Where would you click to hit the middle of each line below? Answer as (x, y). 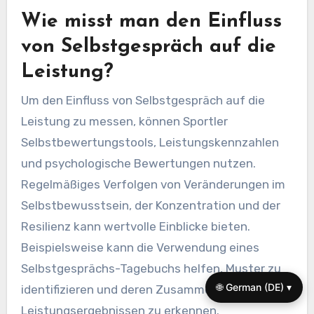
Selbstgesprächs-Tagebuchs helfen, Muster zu (151, 268)
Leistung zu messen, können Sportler (124, 121)
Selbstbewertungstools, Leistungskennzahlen (150, 142)
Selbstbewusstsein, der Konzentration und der (150, 205)
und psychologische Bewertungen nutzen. (138, 163)
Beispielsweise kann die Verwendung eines (140, 247)
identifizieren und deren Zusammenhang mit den (156, 289)
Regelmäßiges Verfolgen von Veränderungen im (153, 184)
